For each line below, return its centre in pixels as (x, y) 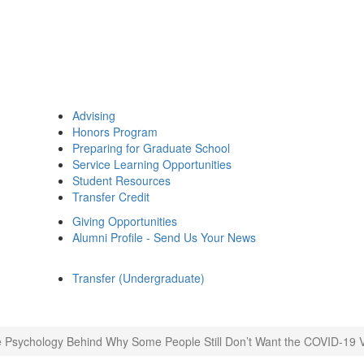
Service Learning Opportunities (152, 164)
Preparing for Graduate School (151, 148)
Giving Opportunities (125, 221)
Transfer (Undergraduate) (139, 278)
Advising (94, 115)
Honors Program (115, 132)
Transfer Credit (111, 197)
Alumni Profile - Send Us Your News (164, 237)
